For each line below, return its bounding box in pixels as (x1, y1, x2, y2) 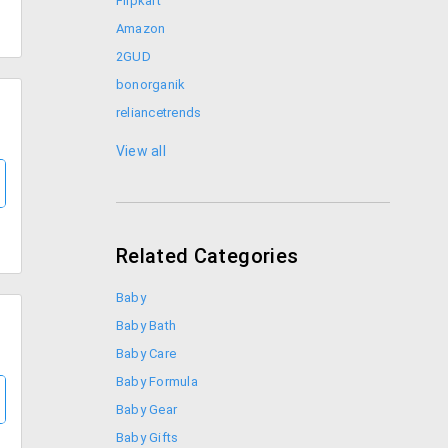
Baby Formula (116, 374, 198, 389)
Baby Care (116, 346, 177, 361)
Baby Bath (116, 318, 177, 333)
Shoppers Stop (116, 133, 209, 148)
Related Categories (116, 244, 299, 268)
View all (116, 143, 166, 159)
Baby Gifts (116, 430, 179, 445)
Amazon (116, 21, 166, 36)
